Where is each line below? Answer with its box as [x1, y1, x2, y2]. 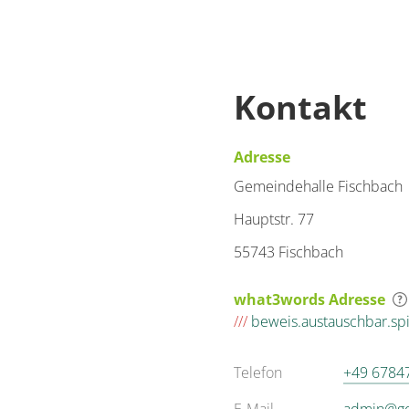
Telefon [234, 362, 282, 383]
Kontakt [234, 85, 367, 130]
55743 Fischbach [234, 242, 343, 262]
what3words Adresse [234, 289, 385, 309]
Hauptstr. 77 [234, 209, 314, 229]
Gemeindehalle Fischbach [234, 176, 403, 196]
